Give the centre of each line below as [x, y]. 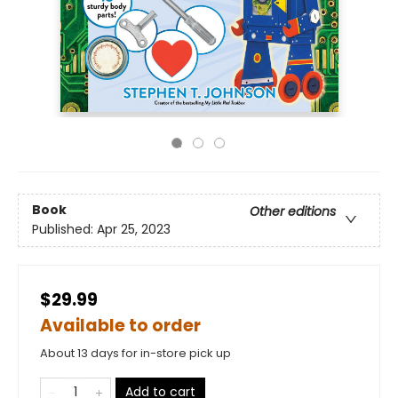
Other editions [293, 212]
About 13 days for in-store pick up [135, 353]
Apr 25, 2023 [134, 230]
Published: [64, 230]
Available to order [120, 326]
